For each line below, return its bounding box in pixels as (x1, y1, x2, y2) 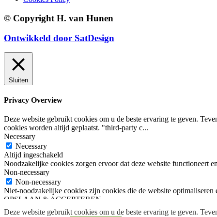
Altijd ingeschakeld (4, 150, 63, 159)
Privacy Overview (4, 95, 62, 104)
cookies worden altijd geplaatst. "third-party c (4, 123, 142, 132)
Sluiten (9, 77, 28, 84)
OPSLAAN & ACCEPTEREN (4, 195, 101, 203)
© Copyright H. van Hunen (4, 13, 113, 23)
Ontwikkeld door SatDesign (4, 32, 114, 43)
